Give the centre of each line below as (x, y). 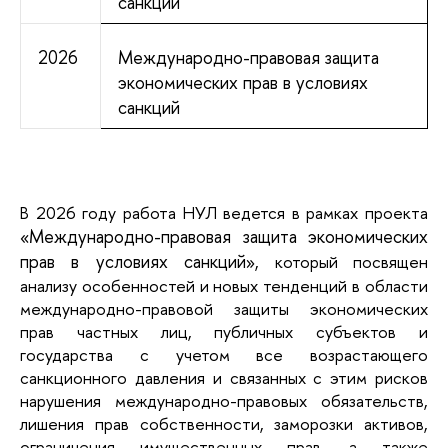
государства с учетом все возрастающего (224, 355)
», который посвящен (337, 262)
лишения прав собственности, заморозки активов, (224, 424)
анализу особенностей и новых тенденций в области (224, 286)
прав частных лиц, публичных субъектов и (224, 332)
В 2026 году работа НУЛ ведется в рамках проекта (224, 213)
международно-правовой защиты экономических (224, 309)
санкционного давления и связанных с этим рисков (224, 378)
